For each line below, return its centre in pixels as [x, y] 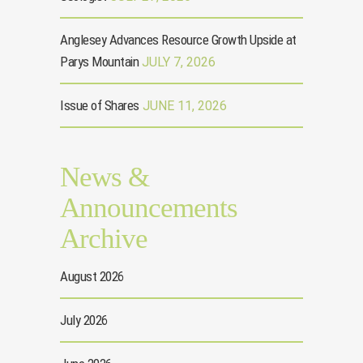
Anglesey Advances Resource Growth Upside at [178, 40]
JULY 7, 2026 [179, 62]
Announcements [149, 208]
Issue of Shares [100, 106]
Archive [104, 239]
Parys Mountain [99, 62]
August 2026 [92, 277]
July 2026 [84, 320]
